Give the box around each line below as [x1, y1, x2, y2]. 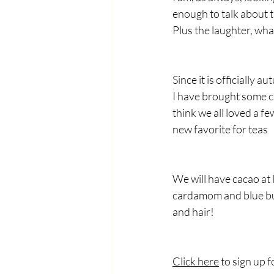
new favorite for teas [172, 122, 268, 136]
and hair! [172, 205, 214, 218]
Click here [172, 254, 219, 268]
